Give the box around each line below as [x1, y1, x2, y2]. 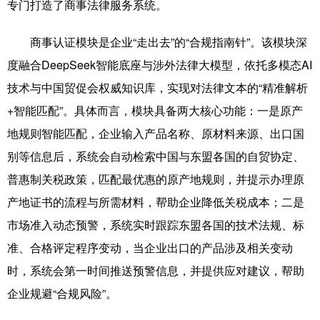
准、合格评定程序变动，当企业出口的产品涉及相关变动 [7, 239, 293, 256]
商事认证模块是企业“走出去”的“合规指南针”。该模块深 [7, 34, 307, 50]
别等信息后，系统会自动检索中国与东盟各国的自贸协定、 [7, 148, 304, 164]
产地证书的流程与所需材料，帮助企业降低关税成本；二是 [7, 194, 304, 210]
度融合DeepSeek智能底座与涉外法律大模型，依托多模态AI [7, 56, 312, 73]
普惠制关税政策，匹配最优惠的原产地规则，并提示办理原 [7, 171, 304, 187]
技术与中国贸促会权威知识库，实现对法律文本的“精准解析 [7, 79, 308, 96]
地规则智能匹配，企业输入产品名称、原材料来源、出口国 [7, 125, 304, 141]
